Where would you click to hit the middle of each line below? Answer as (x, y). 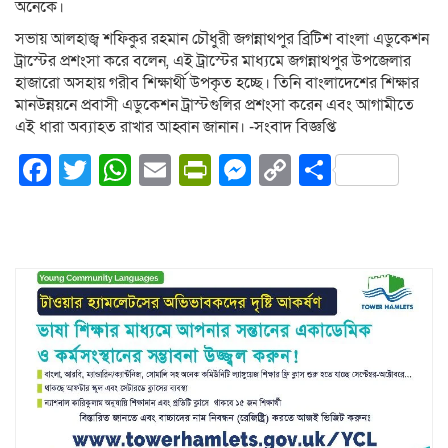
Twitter (139, 170)
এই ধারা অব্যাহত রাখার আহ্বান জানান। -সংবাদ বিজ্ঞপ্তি (175, 127)
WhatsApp (205, 170)
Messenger (331, 170)
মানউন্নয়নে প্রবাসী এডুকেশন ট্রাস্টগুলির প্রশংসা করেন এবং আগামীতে (214, 105)
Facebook (122, 170)
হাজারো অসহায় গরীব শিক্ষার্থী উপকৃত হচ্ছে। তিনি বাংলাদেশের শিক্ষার (217, 83)
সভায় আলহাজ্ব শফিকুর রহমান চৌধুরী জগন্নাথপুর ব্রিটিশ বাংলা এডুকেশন (222, 39)
